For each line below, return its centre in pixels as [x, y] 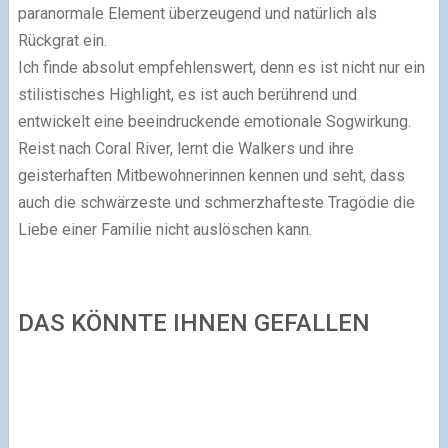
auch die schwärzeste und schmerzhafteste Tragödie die [216, 203]
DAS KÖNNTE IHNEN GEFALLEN [193, 323]
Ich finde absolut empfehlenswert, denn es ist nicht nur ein [221, 68]
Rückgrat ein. [62, 41]
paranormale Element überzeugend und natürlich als [197, 14]
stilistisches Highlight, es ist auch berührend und [187, 95]
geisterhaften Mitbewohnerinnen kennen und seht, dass [211, 176]
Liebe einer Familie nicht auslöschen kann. [164, 230]
